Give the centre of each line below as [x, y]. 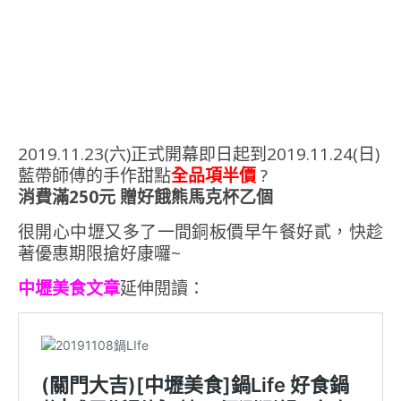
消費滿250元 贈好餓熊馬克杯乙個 [145, 197]
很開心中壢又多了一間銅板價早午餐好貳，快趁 [200, 232]
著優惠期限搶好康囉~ [99, 253]
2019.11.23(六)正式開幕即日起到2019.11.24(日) [199, 154]
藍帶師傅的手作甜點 [94, 175]
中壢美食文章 [69, 288]
